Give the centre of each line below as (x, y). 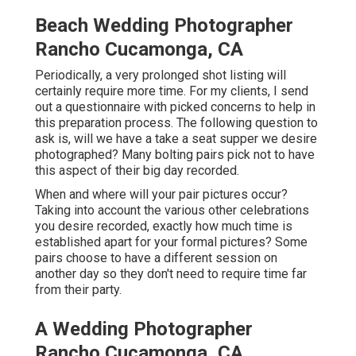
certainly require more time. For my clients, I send (172, 91)
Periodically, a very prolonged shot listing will (161, 75)
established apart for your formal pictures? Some (171, 242)
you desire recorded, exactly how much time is (164, 226)
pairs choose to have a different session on (156, 258)
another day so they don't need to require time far (171, 274)
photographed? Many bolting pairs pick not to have (175, 155)
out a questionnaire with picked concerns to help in (175, 107)
